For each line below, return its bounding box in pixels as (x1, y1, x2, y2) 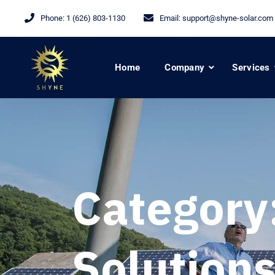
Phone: (41, 14, 64, 23)
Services (232, 62, 270, 73)
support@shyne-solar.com (182, 14, 273, 23)
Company (165, 62, 205, 73)
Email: (160, 14, 180, 23)
